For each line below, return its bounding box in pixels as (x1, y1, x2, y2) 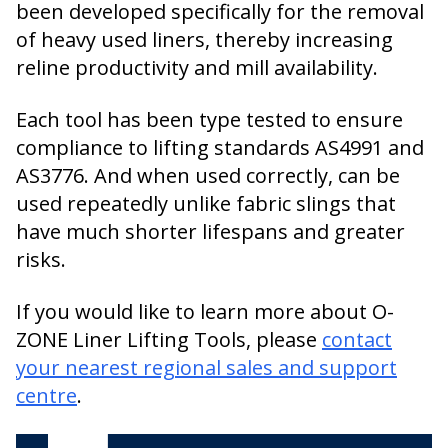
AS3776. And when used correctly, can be (16, 162, 400, 189)
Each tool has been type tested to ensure (16, 106, 403, 133)
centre (16, 382, 77, 409)
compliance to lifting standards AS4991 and (16, 134, 424, 161)
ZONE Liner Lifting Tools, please (16, 326, 322, 353)
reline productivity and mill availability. (16, 54, 378, 81)
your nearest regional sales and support (16, 354, 397, 381)
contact (322, 326, 392, 353)
